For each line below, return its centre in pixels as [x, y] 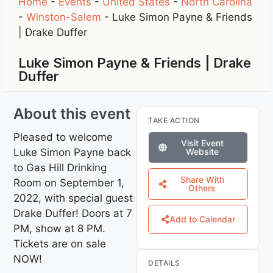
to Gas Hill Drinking [60, 167]
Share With [202, 179]
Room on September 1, [69, 183]
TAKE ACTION [174, 120]
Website [202, 151]
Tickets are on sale [60, 243]
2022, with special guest [73, 198]
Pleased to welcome [63, 137]
